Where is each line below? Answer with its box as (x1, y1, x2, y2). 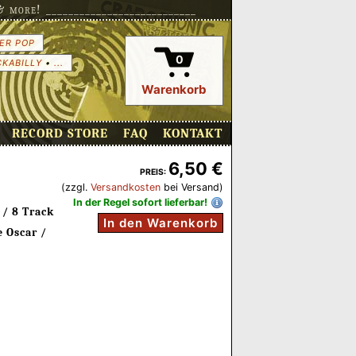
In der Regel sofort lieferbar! (73, 196, 207, 208)
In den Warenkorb (103, 215, 218, 230)
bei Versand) (161, 181, 223, 193)
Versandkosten (91, 181, 161, 193)
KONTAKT (163, 126, 222, 141)
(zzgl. (61, 181, 91, 193)
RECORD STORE (12, 126, 108, 141)
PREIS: (140, 167, 166, 177)
